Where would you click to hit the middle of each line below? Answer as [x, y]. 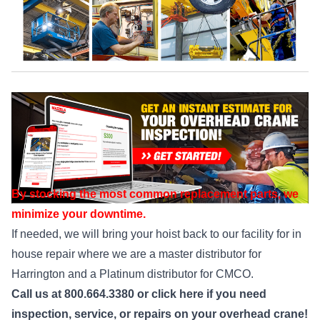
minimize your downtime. [79, 214]
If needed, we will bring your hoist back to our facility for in [156, 234]
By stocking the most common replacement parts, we [155, 194]
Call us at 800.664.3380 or [81, 294]
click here [177, 294]
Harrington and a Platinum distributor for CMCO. [132, 274]
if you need [235, 294]
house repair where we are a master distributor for [136, 254]
